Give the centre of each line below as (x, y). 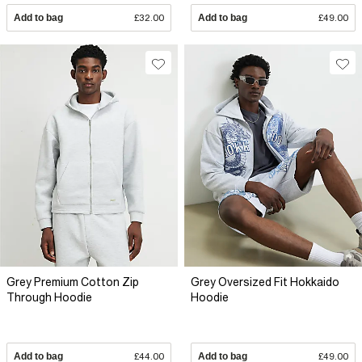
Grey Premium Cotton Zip (73, 282)
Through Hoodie (49, 298)
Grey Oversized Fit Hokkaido (265, 282)
